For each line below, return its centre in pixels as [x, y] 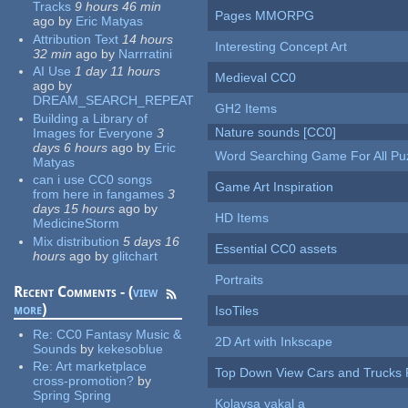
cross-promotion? [84, 381]
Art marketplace [102, 367]
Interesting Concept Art [281, 47]
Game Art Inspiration [275, 187]
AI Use [52, 71]
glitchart [135, 255]
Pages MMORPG [265, 16]
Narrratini [146, 53]
